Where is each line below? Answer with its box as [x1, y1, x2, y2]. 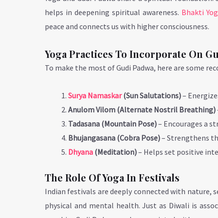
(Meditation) [93, 146, 137, 157]
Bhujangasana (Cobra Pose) [68, 132, 160, 143]
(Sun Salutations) [122, 90, 181, 100]
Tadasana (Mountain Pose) [68, 118, 157, 128]
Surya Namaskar [68, 90, 122, 100]
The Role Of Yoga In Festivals [45, 170, 180, 184]
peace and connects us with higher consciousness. [45, 21, 209, 31]
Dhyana [68, 146, 93, 157]
